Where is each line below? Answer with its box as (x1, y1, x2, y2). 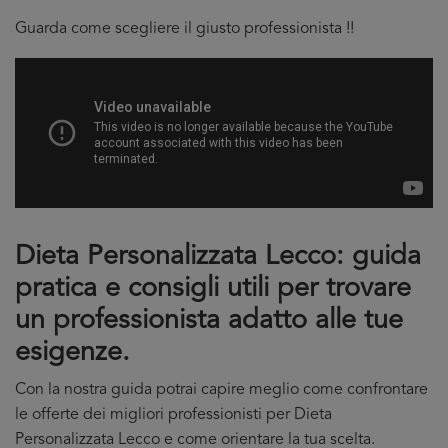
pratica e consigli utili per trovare (15, 276, 411, 303)
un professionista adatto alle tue (15, 308, 403, 335)
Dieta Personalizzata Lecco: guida (15, 244, 421, 271)
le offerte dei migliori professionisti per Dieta (15, 407, 332, 423)
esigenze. (15, 340, 130, 367)
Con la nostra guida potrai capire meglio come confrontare (15, 382, 428, 398)
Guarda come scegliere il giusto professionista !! (15, 21, 354, 37)
